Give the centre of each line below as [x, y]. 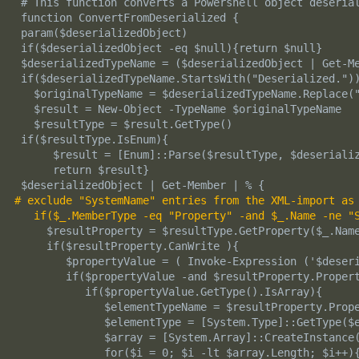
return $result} [81, 170]
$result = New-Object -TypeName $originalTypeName [177, 109]
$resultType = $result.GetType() [123, 125]
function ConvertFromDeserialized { [126, 18]
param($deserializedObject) [101, 33]
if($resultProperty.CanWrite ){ [126, 246]
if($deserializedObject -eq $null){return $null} [168, 48]
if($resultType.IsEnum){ [91, 140]
